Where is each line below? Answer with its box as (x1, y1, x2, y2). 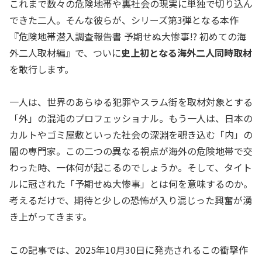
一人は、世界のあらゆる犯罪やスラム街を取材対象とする (9, 95, 253, 109)
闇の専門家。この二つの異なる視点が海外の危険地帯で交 (9, 144, 253, 158)
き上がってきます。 (9, 209, 92, 224)
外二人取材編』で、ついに (9, 45, 121, 60)
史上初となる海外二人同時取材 (121, 45, 252, 60)
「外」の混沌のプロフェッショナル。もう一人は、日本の (9, 111, 253, 126)
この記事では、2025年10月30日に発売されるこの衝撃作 (9, 243, 248, 257)
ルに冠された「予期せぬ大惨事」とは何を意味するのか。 (9, 177, 253, 191)
